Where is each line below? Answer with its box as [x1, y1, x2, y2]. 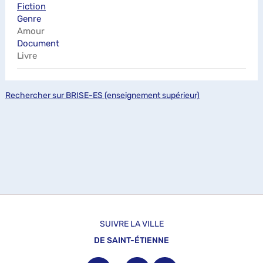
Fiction [17, 1, 46, 12]
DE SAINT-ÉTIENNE [94, 235, 169, 245]
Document [17, 38, 59, 49]
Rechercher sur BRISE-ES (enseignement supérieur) [5, 90, 200, 100]
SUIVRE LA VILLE [99, 219, 164, 229]
